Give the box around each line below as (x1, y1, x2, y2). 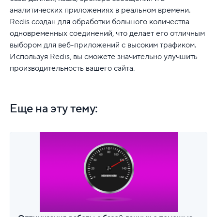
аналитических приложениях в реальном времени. (10, 5, 190, 15)
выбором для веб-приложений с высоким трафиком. (10, 40, 196, 50)
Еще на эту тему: (10, 101, 98, 116)
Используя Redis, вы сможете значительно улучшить (10, 51, 198, 62)
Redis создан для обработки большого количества (10, 16, 189, 27)
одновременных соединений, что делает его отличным (10, 28, 205, 38)
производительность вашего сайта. (10, 63, 135, 73)
